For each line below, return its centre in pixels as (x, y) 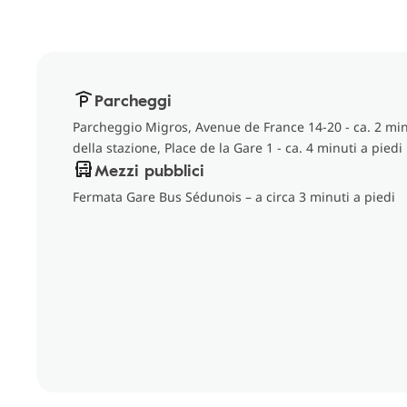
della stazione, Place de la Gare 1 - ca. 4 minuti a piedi (238, 148)
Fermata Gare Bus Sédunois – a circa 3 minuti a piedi (234, 197)
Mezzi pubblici (149, 170)
